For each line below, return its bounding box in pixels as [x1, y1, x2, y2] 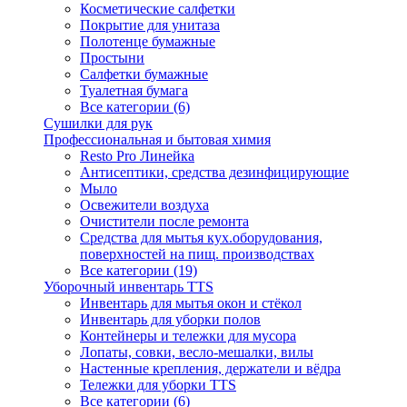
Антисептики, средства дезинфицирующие [80, 164, 349, 180]
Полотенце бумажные [80, 34, 215, 49]
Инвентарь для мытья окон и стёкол [80, 295, 302, 311]
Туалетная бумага [80, 83, 188, 98]
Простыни [80, 50, 144, 65]
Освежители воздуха [80, 197, 209, 213]
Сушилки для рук [44, 115, 153, 131]
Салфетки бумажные [80, 66, 208, 82]
